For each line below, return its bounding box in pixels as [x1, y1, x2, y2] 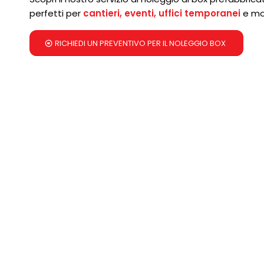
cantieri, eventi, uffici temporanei [83, 7, 240, 20]
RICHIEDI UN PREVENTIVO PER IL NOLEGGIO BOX [55, 38, 226, 49]
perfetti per [29, 7, 83, 20]
